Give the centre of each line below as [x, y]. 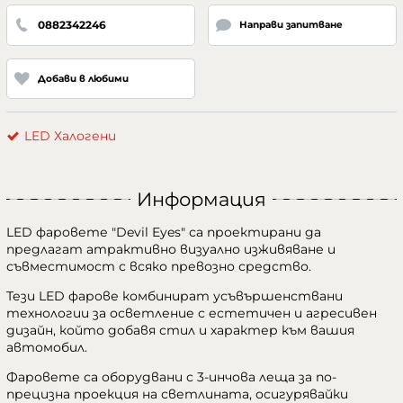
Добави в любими [83, 78]
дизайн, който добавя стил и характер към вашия [180, 330]
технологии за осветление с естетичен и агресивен [192, 313]
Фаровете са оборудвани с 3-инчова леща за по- [171, 376]
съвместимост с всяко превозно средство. [159, 266]
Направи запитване [291, 25]
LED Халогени [70, 136]
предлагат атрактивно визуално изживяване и [171, 249]
